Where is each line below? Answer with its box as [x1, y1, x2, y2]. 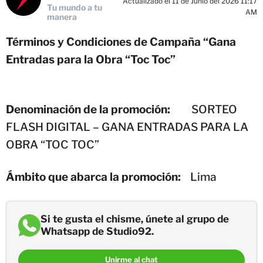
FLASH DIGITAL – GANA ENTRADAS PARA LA [6, 120, 248, 134]
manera [47, 11, 77, 22]
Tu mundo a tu [47, 2, 102, 12]
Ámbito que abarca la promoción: [6, 170, 183, 184]
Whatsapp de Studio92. [41, 225, 154, 237]
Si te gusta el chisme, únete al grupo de [41, 213, 229, 225]
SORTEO [180, 102, 237, 116]
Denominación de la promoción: [6, 102, 180, 116]
